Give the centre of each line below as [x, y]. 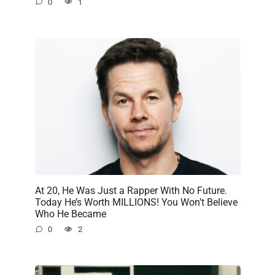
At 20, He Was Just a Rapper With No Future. [131, 190]
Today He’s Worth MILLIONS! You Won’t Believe [136, 202]
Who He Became [70, 214]
